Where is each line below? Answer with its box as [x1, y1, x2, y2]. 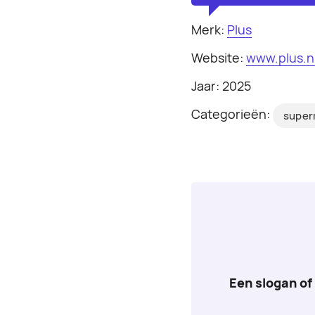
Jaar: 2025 [191, 78, 251, 94]
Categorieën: [191, 106, 273, 122]
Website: [191, 50, 246, 66]
